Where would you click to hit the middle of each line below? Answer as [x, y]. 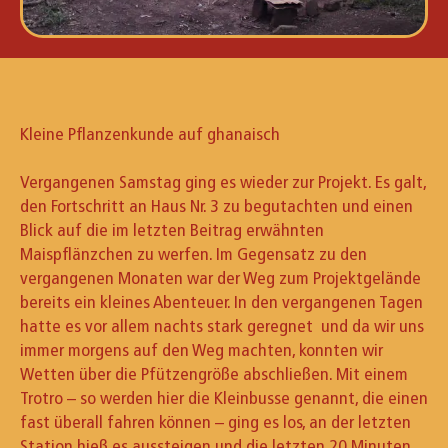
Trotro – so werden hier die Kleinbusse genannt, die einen [224, 397]
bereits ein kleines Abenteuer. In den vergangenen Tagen [221, 301]
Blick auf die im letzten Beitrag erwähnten [172, 229]
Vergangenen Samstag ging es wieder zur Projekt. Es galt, [223, 181]
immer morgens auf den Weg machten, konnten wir [201, 349]
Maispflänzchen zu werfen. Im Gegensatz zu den [193, 253]
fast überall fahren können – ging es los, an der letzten [215, 421]
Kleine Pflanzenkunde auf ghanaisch [150, 133]
